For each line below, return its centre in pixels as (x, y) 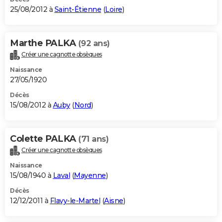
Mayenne (90, 175)
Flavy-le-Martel (75, 200)
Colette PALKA (44, 139)
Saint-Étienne (78, 9)
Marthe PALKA (44, 43)
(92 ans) (94, 43)
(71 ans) (93, 139)
